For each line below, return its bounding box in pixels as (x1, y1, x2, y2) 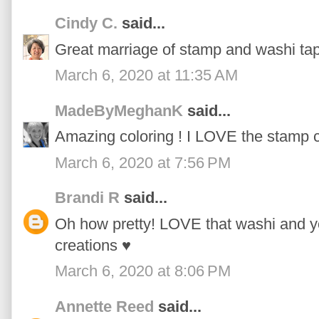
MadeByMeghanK (55, 101, 183, 120)
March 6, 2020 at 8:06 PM (55, 262, 231, 281)
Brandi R (55, 189, 120, 207)
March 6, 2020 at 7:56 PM (55, 153, 231, 172)
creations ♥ (55, 236, 131, 254)
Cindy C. (55, 14, 117, 33)
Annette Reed (55, 297, 154, 315)
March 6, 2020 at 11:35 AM (55, 66, 238, 85)
